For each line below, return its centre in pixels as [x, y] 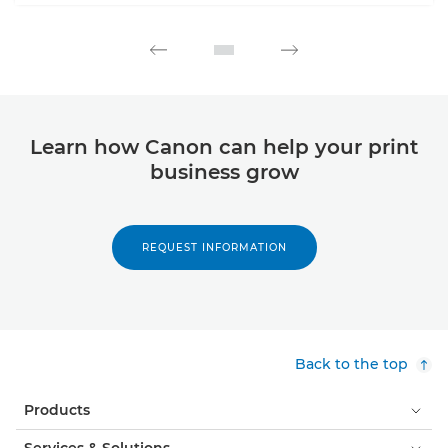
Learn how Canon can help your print [224, 147]
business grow [224, 172]
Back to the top [351, 364]
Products [57, 410]
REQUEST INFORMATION [214, 248]
